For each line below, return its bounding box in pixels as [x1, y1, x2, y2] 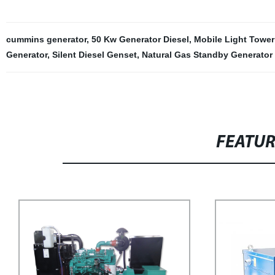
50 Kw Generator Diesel [91, 34, 189, 45]
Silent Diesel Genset [52, 50, 137, 60]
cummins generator [6, 34, 87, 45]
